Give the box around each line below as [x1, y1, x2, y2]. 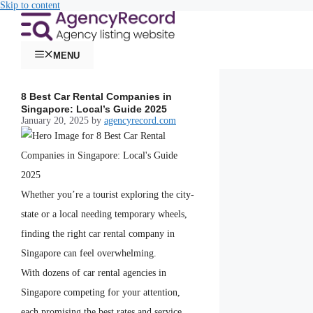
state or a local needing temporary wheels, [21, 209, 187, 220]
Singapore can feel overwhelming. [21, 248, 156, 259]
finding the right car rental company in [21, 228, 175, 240]
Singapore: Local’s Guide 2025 [21, 103, 167, 115]
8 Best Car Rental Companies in [21, 91, 172, 103]
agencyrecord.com [104, 115, 176, 126]
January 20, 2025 [21, 115, 89, 126]
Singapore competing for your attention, [21, 287, 180, 298]
